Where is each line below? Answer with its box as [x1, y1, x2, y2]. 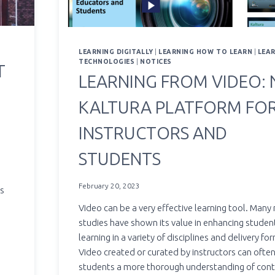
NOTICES [140, 57, 172, 65]
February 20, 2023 [79, 181, 141, 190]
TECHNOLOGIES [79, 57, 135, 65]
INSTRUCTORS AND [79, 123, 228, 144]
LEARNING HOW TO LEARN [158, 47, 253, 55]
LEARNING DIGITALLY [79, 47, 153, 55]
